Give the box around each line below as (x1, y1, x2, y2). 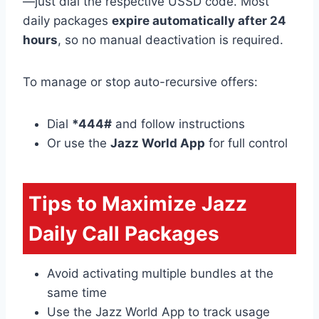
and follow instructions (112, 116, 245, 131)
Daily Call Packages (28, 221, 219, 246)
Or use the (47, 135, 110, 150)
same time (47, 285, 107, 300)
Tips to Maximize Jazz (28, 191, 247, 216)
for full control (205, 135, 288, 150)
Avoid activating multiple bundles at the (47, 266, 273, 281)
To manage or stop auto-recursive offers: (23, 74, 258, 89)
